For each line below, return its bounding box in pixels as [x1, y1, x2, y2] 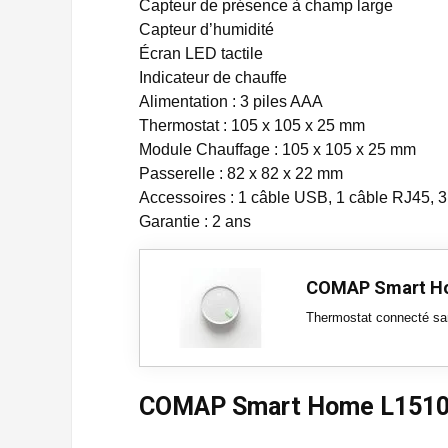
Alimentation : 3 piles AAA [139, 93, 323, 110]
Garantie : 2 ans [139, 213, 251, 230]
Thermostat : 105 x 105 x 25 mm [139, 117, 365, 134]
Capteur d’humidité [139, 21, 274, 38]
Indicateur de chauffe [139, 69, 287, 86]
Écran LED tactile [139, 45, 263, 62]
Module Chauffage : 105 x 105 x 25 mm [139, 141, 416, 158]
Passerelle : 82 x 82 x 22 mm [139, 165, 343, 182]
